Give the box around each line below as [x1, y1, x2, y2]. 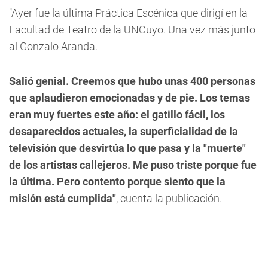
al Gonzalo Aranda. [9, 40, 98, 53]
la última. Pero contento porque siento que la [9, 175, 226, 188]
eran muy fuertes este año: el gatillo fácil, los [9, 108, 225, 121]
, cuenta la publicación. [116, 192, 222, 205]
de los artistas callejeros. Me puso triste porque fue [9, 159, 257, 171]
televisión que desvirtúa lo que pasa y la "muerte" [9, 142, 246, 154]
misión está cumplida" [9, 192, 116, 205]
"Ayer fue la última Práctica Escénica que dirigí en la [9, 7, 248, 19]
